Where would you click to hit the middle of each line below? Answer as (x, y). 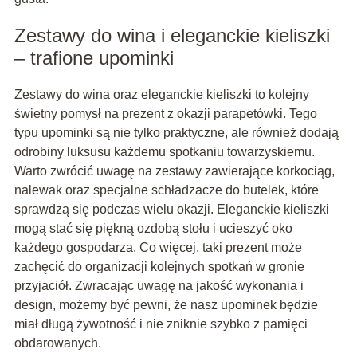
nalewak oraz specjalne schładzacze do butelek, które (166, 190)
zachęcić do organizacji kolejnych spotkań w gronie (159, 267)
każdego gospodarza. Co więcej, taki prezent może (158, 248)
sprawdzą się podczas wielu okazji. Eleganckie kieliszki (171, 210)
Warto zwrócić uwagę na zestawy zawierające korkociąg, (174, 171)
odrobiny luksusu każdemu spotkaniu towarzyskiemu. (164, 152)
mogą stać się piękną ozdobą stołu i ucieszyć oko (153, 229)
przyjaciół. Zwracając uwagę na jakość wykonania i (159, 286)
